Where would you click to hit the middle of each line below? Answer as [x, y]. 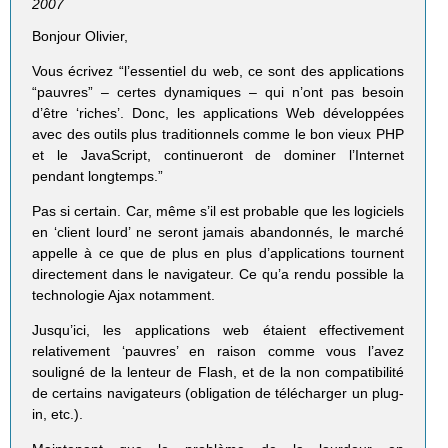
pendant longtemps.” [98, 175]
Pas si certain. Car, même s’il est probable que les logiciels [218, 211]
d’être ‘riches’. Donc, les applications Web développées [218, 112]
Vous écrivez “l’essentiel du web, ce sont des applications [218, 70]
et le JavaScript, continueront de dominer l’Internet [218, 154]
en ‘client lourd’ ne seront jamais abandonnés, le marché [218, 232]
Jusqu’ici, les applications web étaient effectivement [218, 330]
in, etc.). [58, 414]
